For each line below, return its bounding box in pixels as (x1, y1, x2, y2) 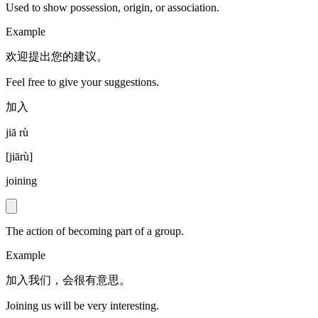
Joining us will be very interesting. (6, 300, 159, 312)
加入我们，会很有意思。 (6, 274, 131, 287)
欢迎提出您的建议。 (6, 50, 108, 63)
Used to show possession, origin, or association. (6, 1, 219, 14)
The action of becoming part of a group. (6, 225, 184, 238)
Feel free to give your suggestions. (6, 76, 159, 89)
